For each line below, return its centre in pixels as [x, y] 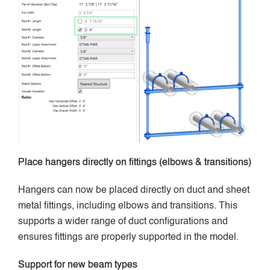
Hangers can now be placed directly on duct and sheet [134, 190]
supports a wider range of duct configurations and [123, 221]
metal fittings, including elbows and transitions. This [128, 206]
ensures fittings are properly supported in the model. [128, 237]
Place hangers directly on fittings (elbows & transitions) [135, 162]
